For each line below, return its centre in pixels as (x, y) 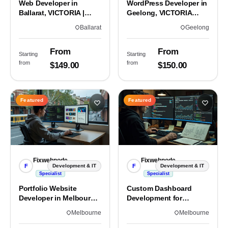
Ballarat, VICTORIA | (52, 13)
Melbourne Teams (156, 208)
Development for (154, 198)
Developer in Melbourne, (60, 198)
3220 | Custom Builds (162, 23)
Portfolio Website (48, 189)
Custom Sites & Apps (54, 23)
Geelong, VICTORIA (160, 13)
